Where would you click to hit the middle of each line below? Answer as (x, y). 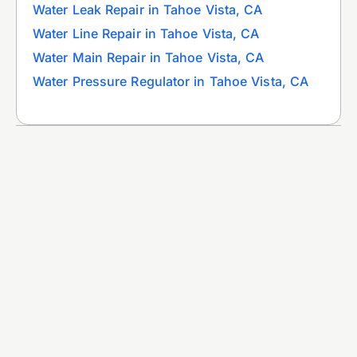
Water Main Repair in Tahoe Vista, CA (149, 57)
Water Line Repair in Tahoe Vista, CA (146, 33)
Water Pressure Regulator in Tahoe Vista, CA (171, 81)
